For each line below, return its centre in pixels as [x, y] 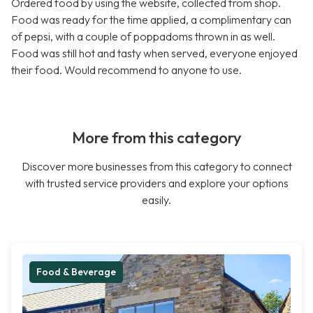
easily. [156, 200]
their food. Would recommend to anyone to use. [126, 70]
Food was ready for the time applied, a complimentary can [151, 20]
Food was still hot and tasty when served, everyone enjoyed [154, 53]
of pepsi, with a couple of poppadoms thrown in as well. [143, 37]
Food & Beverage [76, 272]
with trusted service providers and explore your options [156, 183]
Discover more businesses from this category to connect [156, 167]
